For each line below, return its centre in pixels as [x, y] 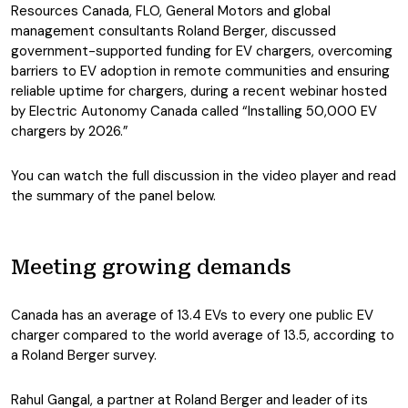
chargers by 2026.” [70, 131]
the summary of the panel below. [113, 196]
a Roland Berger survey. [84, 355]
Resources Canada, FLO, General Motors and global [171, 11]
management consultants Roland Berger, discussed [173, 31]
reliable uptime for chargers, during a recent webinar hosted [199, 91]
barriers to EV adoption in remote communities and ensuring [200, 71]
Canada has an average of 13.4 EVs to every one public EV [192, 315]
